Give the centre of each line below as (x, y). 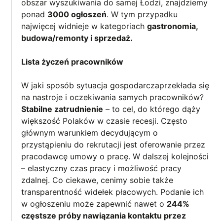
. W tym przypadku (142, 14)
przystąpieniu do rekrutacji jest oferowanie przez (113, 144)
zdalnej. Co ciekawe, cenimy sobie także (97, 180)
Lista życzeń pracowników (73, 61)
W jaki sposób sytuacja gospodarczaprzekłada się (115, 85)
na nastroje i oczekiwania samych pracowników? (113, 97)
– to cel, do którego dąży (152, 109)
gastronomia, (173, 26)
